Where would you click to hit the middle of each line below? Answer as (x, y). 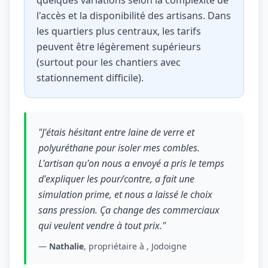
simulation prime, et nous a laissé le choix (125, 194)
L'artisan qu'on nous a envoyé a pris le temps (131, 163)
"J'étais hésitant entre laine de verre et (116, 132)
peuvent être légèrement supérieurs (119, 47)
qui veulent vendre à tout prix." (102, 226)
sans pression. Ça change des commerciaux (129, 210)
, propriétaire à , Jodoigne (135, 246)
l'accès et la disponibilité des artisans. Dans (134, 16)
